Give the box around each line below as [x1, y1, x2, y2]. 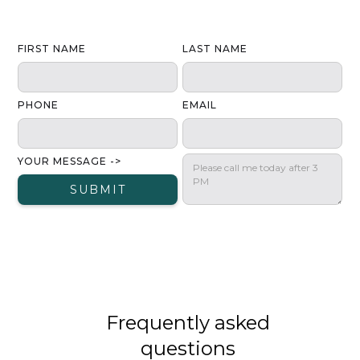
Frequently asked [106, 311, 270, 335]
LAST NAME [182, 43, 247, 55]
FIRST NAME [18, 43, 87, 55]
